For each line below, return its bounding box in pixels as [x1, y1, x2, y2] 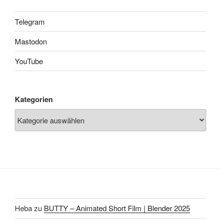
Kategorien [15, 94, 53, 105]
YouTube [15, 55, 43, 66]
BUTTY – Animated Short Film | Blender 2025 [44, 203, 190, 214]
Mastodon [15, 36, 47, 46]
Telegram [15, 16, 45, 27]
